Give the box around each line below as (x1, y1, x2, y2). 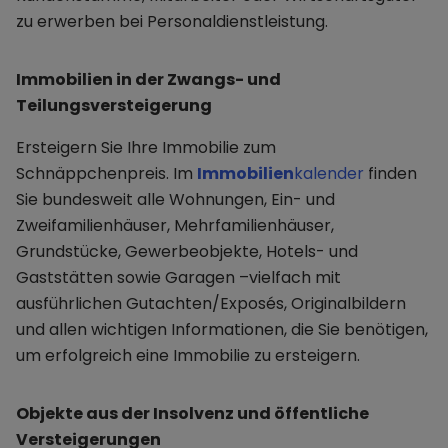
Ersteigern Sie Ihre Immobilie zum (16, 136, 276, 160)
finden (364, 162, 417, 186)
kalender (294, 162, 364, 186)
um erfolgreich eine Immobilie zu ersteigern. (16, 344, 360, 368)
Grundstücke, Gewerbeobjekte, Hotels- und (16, 240, 358, 264)
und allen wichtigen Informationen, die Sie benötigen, (16, 318, 428, 342)
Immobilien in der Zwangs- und (16, 68, 281, 92)
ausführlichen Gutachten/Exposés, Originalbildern (16, 292, 406, 316)
